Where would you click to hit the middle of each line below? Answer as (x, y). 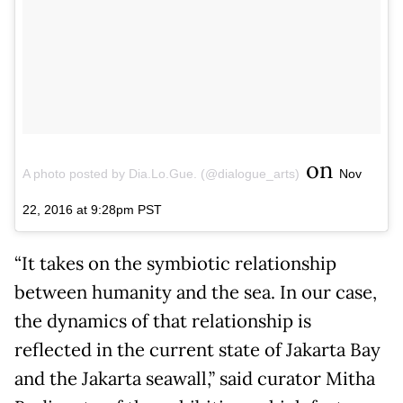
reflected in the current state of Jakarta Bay (197, 349)
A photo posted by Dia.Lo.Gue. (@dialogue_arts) (161, 173)
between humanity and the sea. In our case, (196, 292)
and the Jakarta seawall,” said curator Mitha (195, 378)
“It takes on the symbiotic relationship (175, 263)
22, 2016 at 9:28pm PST (92, 209)
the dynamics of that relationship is (163, 321)
